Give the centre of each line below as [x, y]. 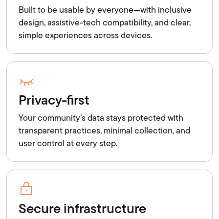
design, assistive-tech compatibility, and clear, [105, 23]
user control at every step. [68, 143]
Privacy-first [54, 100]
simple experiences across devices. [86, 35]
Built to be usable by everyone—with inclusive [105, 10]
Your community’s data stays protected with [101, 118]
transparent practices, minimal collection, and [105, 131]
